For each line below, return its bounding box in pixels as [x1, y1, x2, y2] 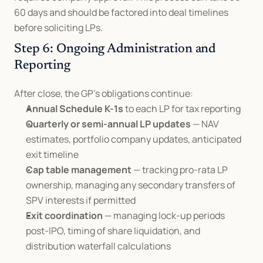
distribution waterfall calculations [26, 240, 171, 252]
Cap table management [26, 163, 131, 176]
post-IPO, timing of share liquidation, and [26, 224, 200, 237]
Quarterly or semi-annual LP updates [26, 117, 191, 130]
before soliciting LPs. [14, 21, 103, 34]
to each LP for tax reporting [123, 102, 241, 115]
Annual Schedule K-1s [26, 102, 123, 115]
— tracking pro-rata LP [131, 163, 228, 176]
